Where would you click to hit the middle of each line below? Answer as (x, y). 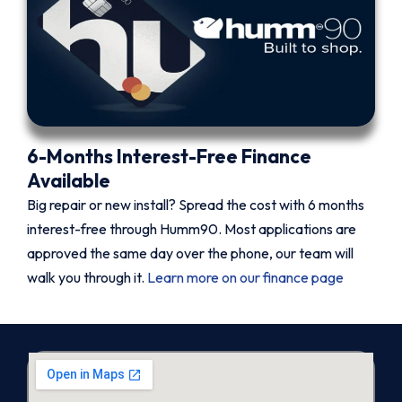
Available (69, 180)
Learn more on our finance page (245, 277)
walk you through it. (87, 277)
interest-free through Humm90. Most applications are (192, 228)
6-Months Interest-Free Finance (169, 156)
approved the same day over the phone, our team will (190, 253)
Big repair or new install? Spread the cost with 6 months (196, 204)
